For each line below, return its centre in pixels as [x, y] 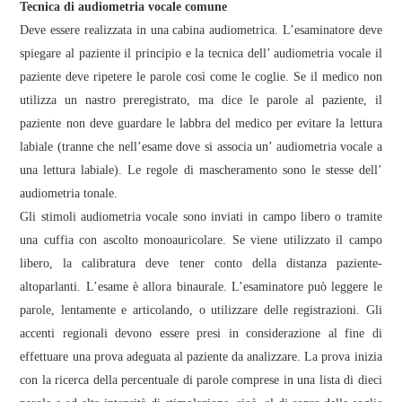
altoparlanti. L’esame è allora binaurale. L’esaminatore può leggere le [201, 286]
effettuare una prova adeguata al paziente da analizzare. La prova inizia [201, 356]
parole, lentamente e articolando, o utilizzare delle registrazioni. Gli [201, 310]
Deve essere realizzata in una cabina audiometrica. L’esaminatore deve [201, 30]
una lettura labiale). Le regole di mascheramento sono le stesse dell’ [201, 170]
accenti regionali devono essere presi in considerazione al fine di [201, 333]
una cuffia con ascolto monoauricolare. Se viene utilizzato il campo [201, 240]
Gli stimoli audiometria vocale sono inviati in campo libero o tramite [201, 216]
